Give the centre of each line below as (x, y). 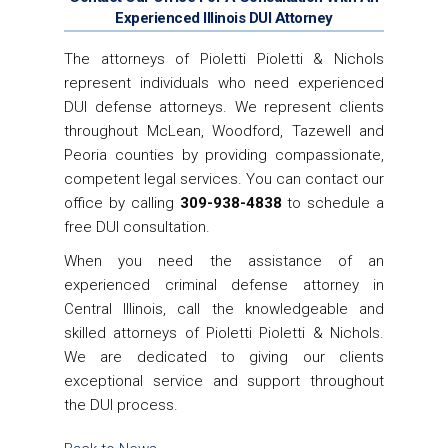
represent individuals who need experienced (224, 83)
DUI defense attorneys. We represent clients (224, 107)
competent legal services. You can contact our (224, 179)
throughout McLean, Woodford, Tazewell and (224, 131)
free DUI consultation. (137, 227)
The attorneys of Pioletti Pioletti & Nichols (224, 59)
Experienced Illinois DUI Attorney (224, 18)
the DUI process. (121, 405)
